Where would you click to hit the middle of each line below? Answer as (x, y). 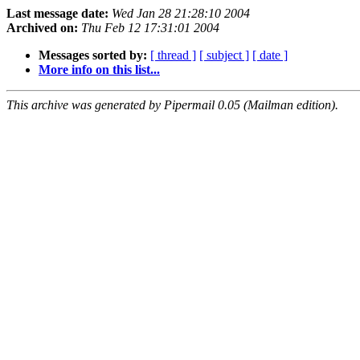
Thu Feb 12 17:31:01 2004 (150, 28)
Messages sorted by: (93, 55)
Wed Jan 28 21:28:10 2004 (181, 14)
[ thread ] (173, 55)
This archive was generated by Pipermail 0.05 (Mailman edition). (172, 105)
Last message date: (57, 14)
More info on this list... (99, 70)
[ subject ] (224, 55)
